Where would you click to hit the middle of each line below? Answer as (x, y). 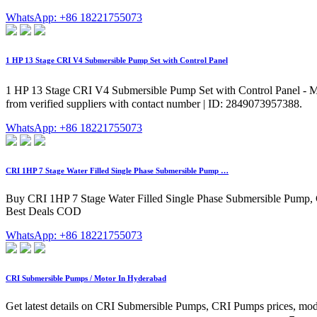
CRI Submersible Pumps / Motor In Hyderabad (86, 278)
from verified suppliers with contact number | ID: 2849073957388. (154, 104)
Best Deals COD (44, 212)
